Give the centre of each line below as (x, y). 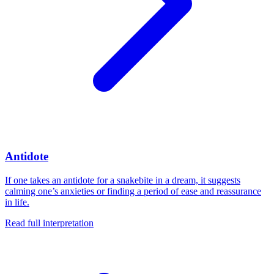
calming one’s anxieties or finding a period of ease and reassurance (133, 191)
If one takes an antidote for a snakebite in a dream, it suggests (123, 180)
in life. (17, 202)
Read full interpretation (49, 223)
